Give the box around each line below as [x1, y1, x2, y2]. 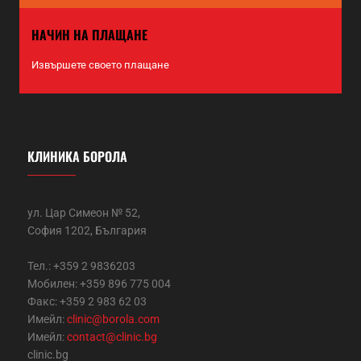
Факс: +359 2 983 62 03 [27, 295, 147, 309]
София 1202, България [27, 224, 147, 238]
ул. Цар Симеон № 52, [27, 206, 140, 220]
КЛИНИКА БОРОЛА [27, 147, 127, 167]
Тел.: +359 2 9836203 [27, 259, 135, 273]
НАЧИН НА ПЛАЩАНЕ [31, 25, 147, 45]
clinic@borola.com [67, 313, 160, 326]
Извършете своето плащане [31, 59, 169, 72]
